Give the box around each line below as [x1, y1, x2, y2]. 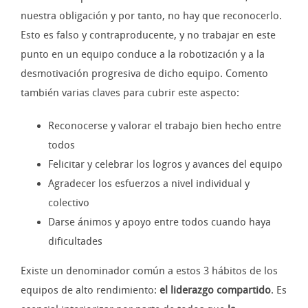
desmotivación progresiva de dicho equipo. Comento [21, 67, 268, 80]
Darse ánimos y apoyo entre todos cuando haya [48, 216, 271, 229]
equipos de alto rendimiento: [21, 284, 159, 297]
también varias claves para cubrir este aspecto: [21, 87, 239, 100]
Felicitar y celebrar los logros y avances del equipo [48, 158, 283, 171]
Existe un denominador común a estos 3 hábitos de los [21, 265, 278, 278]
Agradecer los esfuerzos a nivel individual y [48, 177, 250, 190]
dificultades [48, 235, 102, 248]
